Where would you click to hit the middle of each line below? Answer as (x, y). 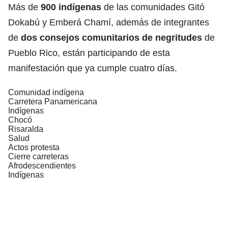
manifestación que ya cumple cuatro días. (93, 68)
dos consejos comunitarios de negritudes (111, 37)
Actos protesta (34, 147)
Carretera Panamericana (53, 101)
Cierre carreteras (38, 156)
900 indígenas (71, 7)
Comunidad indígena (46, 92)
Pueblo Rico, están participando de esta (89, 53)
